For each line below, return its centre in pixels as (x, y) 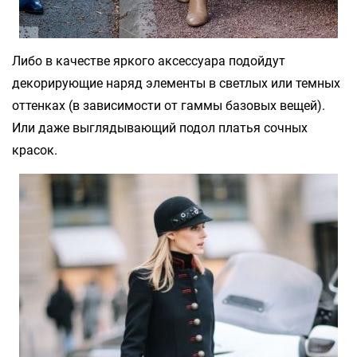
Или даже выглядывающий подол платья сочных (160, 127)
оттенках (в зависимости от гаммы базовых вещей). (169, 105)
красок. (35, 150)
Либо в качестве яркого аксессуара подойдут (149, 61)
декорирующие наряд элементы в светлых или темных (176, 83)
